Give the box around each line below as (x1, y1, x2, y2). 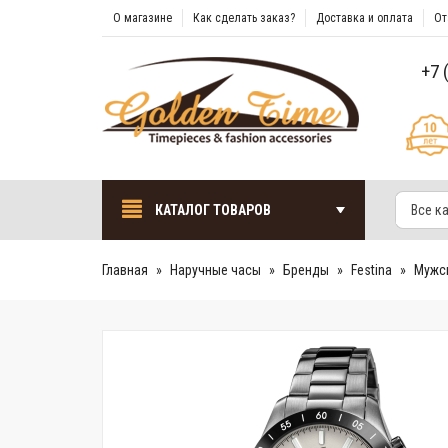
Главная (102, 262, 148, 278)
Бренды (283, 262, 329, 278)
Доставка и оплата (316, 11, 413, 25)
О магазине (113, 11, 172, 25)
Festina (351, 262, 392, 278)
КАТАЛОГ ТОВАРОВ (152, 202, 271, 218)
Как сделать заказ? (193, 11, 295, 25)
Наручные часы (170, 262, 261, 278)
